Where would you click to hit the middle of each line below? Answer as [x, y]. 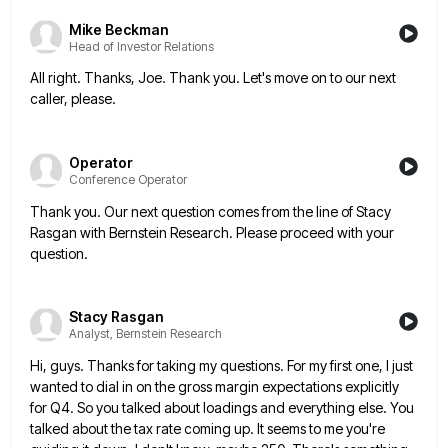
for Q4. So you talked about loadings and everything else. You [222, 408]
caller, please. [73, 99]
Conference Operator [128, 180]
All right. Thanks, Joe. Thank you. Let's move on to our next [213, 78]
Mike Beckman [118, 29]
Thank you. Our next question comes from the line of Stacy [210, 211]
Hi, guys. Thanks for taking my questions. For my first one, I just [221, 366]
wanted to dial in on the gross [121, 387]
